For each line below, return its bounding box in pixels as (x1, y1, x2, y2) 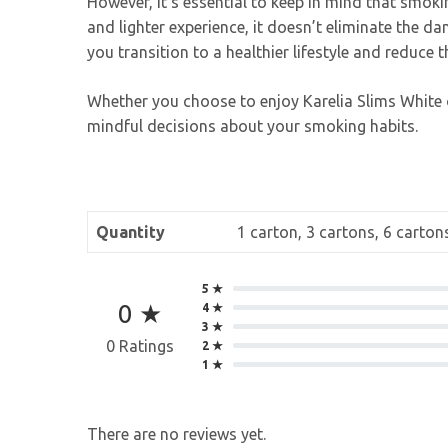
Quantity (96, 223, 165, 242)
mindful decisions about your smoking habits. (87, 117, 418, 136)
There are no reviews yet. (87, 424, 266, 443)
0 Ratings (105, 337, 174, 356)
